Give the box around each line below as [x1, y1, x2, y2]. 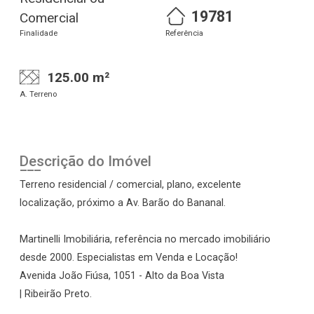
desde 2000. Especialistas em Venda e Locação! [20, 251, 238, 264]
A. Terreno [20, 89, 57, 99]
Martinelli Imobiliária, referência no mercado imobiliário [20, 233, 271, 245]
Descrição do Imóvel [20, 152, 151, 170]
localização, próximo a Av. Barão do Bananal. [20, 196, 226, 209]
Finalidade [20, 29, 57, 38]
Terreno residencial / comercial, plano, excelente [20, 178, 241, 191]
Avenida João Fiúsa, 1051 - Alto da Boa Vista [20, 269, 224, 282]
